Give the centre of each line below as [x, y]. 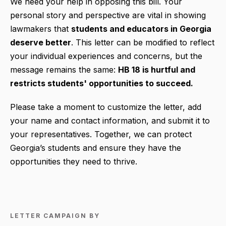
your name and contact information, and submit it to [110, 120]
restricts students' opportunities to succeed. [102, 83]
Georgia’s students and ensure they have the [96, 148]
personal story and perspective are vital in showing [108, 15]
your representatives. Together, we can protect [101, 134]
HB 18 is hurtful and [157, 69]
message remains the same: [64, 69]
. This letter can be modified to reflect [143, 42]
